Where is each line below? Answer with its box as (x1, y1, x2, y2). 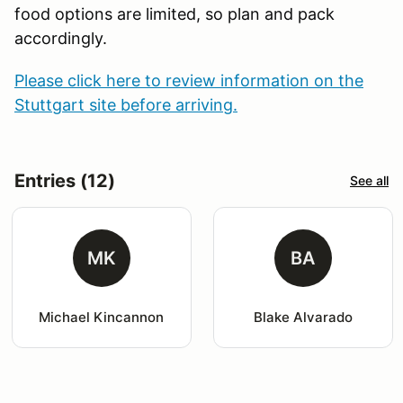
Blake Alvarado (253, 308, 353, 326)
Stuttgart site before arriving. (14, 94, 237, 114)
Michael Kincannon (39, 308, 165, 326)
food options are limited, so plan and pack (14, 4, 335, 23)
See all (350, 173, 389, 189)
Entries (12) (14, 169, 115, 192)
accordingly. (14, 28, 112, 48)
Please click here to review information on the (14, 70, 363, 90)
